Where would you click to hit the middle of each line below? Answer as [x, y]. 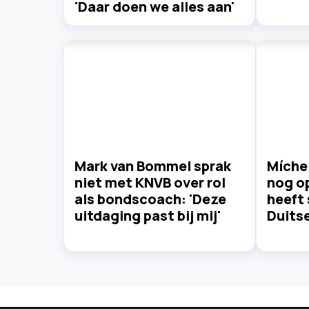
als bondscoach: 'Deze [150, 199]
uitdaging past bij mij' [148, 216]
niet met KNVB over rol [150, 183]
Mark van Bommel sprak [153, 166]
